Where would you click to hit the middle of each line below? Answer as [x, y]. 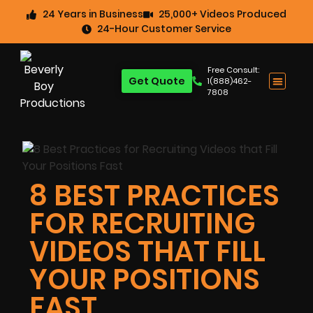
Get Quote [156, 81]
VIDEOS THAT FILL [147, 252]
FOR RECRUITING [143, 224]
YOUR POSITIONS [145, 279]
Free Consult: [234, 70]
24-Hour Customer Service [165, 29]
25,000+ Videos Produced [223, 14]
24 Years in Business [93, 14]
